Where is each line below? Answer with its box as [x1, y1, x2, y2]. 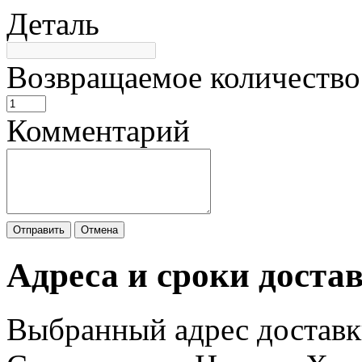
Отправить [13, 224, 65, 237]
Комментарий [6, 113, 190, 149]
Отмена [81, 224, 118, 237]
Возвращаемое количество [6, 60, 360, 95]
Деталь [6, 6, 99, 42]
